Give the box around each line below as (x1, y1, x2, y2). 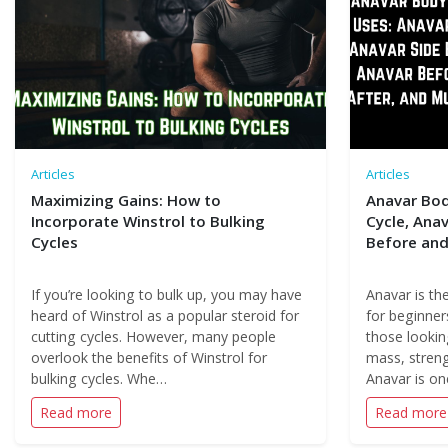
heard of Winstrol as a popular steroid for (31, 306, 299, 325)
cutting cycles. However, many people (31, 327, 276, 346)
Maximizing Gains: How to (31, 190, 221, 210)
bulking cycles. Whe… (31, 369, 167, 388)
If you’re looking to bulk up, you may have (31, 285, 302, 304)
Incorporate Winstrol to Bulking (31, 211, 265, 231)
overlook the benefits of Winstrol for (31, 348, 267, 367)
